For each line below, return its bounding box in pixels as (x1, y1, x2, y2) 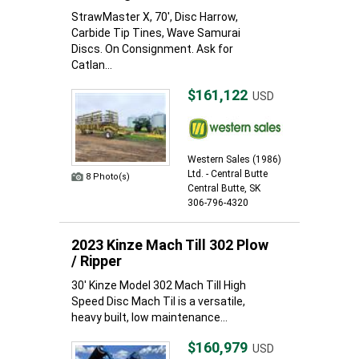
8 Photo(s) (86, 171, 130, 182)
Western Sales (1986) (188, 154, 281, 165)
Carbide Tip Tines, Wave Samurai (71, 26, 240, 39)
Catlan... (71, 58, 112, 71)
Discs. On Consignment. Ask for (71, 42, 233, 55)
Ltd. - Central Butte (188, 168, 268, 179)
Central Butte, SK (188, 183, 260, 194)
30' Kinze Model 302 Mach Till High (71, 279, 246, 292)
